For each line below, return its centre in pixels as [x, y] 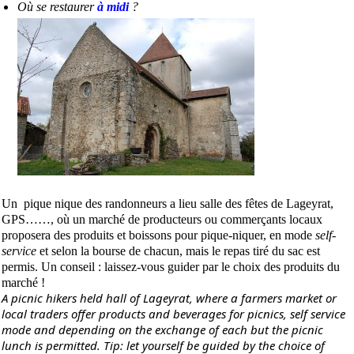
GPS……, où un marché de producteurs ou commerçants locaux [162, 219]
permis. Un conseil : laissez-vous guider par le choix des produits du [171, 266]
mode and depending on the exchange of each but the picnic [163, 329]
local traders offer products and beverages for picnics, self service [174, 313]
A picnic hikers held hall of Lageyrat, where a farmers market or [169, 298]
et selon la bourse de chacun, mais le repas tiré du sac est [179, 250]
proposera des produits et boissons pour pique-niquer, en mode [159, 235]
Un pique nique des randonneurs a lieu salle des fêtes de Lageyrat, [168, 203]
